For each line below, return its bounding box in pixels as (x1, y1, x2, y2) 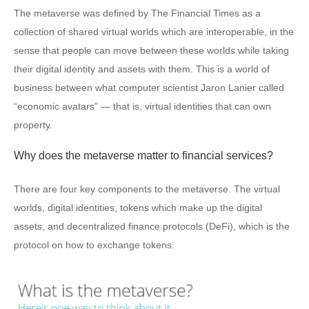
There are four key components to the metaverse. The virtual (14, 183, 280, 195)
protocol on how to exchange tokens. (14, 239, 175, 250)
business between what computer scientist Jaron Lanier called (14, 82, 284, 93)
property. (14, 119, 52, 130)
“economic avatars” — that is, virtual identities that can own (14, 101, 271, 112)
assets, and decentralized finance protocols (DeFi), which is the (14, 221, 290, 232)
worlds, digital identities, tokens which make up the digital (14, 202, 262, 213)
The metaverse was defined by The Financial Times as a (14, 8, 261, 19)
